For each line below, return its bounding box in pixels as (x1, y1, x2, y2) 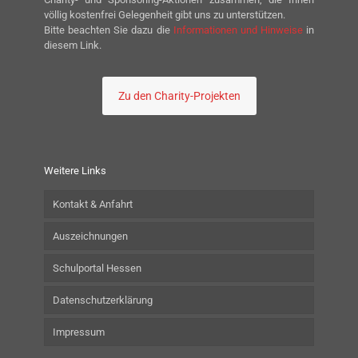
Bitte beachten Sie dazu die (44, 24, 173, 37)
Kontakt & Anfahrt (53, 198, 133, 211)
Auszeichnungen (53, 230, 128, 243)
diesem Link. (44, 39, 101, 52)
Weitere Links (44, 165, 106, 177)
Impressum (53, 326, 105, 339)
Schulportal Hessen (53, 262, 141, 275)
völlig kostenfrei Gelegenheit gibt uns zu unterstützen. (44, 9, 285, 22)
